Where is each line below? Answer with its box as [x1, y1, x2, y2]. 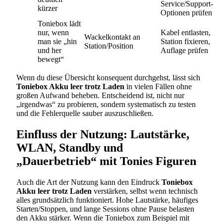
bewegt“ [38, 55, 64, 63]
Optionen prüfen [161, 8, 212, 17]
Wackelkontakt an [84, 32, 140, 41]
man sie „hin [38, 37, 77, 46]
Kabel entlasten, [161, 28, 211, 37]
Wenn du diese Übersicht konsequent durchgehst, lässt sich [16, 73, 200, 82]
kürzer [38, 3, 57, 12]
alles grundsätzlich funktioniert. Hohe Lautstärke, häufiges [16, 195, 198, 204]
